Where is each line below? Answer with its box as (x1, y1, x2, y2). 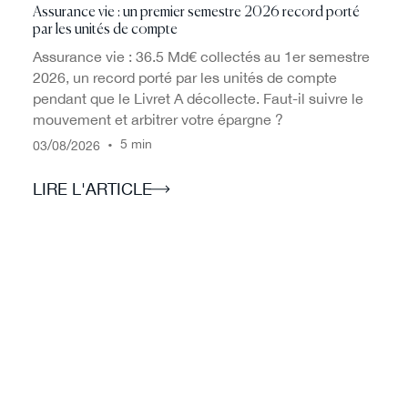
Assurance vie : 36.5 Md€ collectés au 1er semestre (32, 47, 370, 65)
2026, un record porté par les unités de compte (32, 68, 337, 86)
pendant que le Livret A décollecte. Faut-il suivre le (32, 89, 363, 107)
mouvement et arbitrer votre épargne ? (32, 110, 283, 127)
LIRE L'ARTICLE (32, 179, 152, 199)
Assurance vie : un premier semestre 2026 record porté (32, 5, 360, 20)
